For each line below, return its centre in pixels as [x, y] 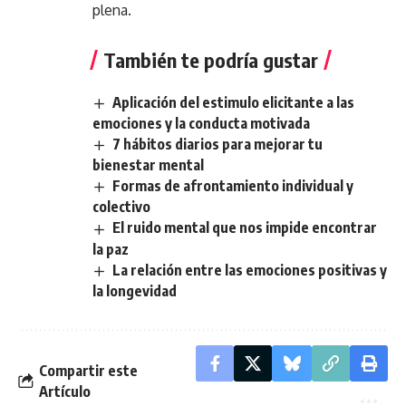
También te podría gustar [211, 60]
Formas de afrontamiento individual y [233, 186]
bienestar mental [148, 165]
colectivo [121, 207]
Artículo [65, 391]
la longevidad [135, 290]
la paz [111, 249]
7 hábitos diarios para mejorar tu [218, 145]
